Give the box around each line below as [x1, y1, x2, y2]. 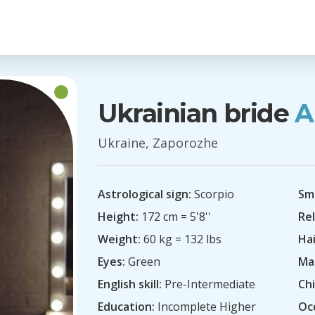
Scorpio [191, 186, 234, 202]
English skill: [98, 276, 162, 292]
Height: [98, 209, 139, 224]
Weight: [98, 231, 141, 247]
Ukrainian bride [98, 98, 289, 129]
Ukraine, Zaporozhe [98, 134, 218, 151]
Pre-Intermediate [162, 276, 255, 292]
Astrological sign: [98, 186, 191, 202]
